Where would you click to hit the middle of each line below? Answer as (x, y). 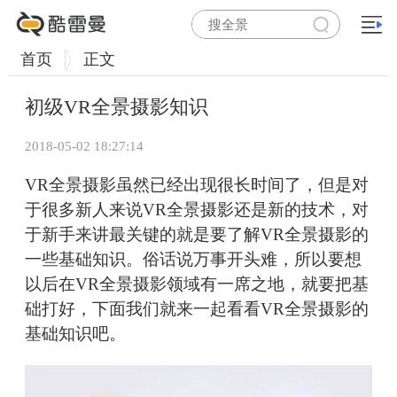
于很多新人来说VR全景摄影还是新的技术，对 (197, 210)
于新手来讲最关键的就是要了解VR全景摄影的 (197, 235)
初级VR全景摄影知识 (117, 107)
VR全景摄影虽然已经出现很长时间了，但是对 (197, 185)
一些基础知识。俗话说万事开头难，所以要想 (193, 260)
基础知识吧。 (75, 334)
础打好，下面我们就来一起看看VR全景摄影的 (197, 309)
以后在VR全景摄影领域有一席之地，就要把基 (197, 284)
